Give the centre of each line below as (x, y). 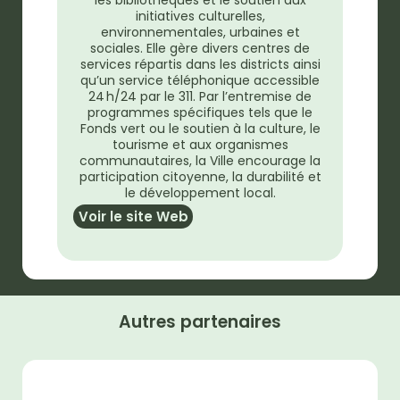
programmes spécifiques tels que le (200, 112)
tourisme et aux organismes (200, 144)
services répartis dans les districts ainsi (200, 64)
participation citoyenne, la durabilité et (200, 176)
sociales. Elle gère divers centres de (200, 48)
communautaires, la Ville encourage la (200, 160)
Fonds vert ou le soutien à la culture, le (200, 128)
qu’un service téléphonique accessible (200, 80)
